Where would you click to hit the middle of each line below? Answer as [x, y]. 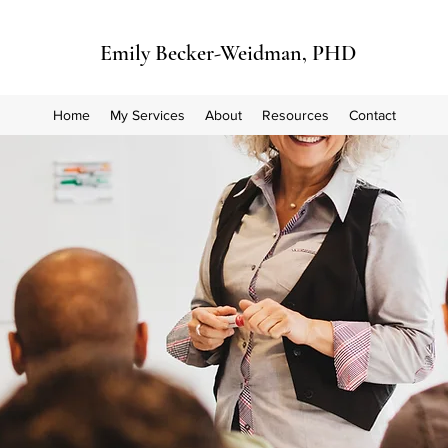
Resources [295, 115]
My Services [147, 115]
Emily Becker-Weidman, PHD [227, 53]
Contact [372, 115]
